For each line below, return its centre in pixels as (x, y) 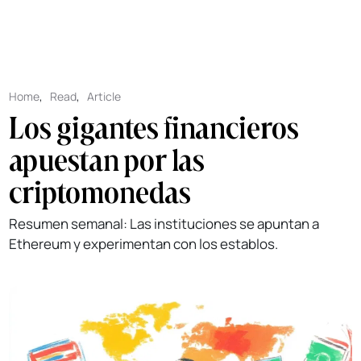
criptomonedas (100, 192)
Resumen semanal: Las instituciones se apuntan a (164, 224)
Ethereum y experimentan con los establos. (144, 244)
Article (104, 97)
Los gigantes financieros (154, 128)
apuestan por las (107, 160)
